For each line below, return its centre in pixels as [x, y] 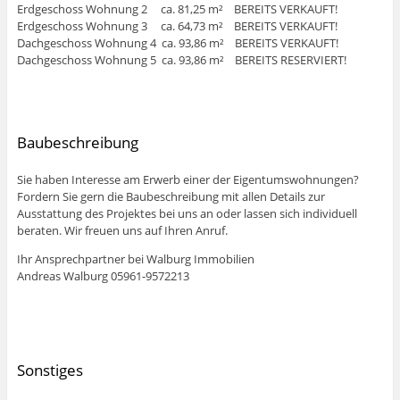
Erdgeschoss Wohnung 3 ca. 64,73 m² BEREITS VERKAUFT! [177, 25]
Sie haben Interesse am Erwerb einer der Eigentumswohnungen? [187, 180]
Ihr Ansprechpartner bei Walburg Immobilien [135, 259]
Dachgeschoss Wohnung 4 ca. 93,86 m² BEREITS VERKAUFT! [177, 42]
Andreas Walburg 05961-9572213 [103, 276]
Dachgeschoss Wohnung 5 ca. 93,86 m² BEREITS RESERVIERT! [181, 59]
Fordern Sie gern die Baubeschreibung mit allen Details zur [171, 197]
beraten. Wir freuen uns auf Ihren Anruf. [122, 231]
